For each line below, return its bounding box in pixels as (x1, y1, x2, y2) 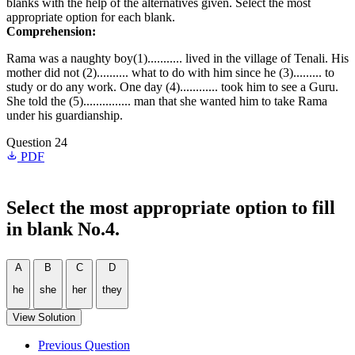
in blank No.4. (6, 219, 120, 239)
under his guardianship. (6, 109, 123, 122)
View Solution (13, 311, 75, 323)
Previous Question (38, 338, 130, 352)
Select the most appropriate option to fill (6, 197, 335, 218)
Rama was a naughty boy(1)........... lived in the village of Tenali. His (6, 52, 349, 65)
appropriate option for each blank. (6, 10, 175, 24)
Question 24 (6, 136, 67, 149)
